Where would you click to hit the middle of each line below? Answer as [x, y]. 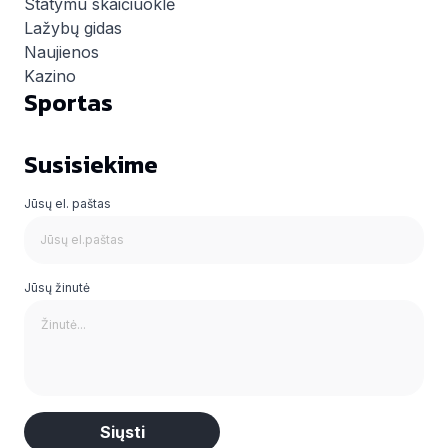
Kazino [50, 76]
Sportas [68, 102]
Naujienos [61, 52]
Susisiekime [91, 164]
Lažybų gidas [73, 28]
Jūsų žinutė [57, 287]
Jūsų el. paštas [67, 203]
